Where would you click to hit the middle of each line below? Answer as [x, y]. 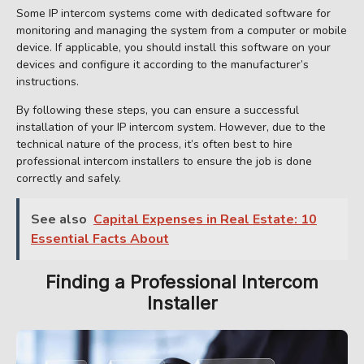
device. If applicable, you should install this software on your [173, 48]
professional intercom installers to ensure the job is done [164, 162]
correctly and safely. [69, 179]
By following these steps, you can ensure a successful [158, 110]
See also [59, 220]
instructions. [48, 82]
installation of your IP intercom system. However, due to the [171, 128]
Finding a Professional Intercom [182, 282]
